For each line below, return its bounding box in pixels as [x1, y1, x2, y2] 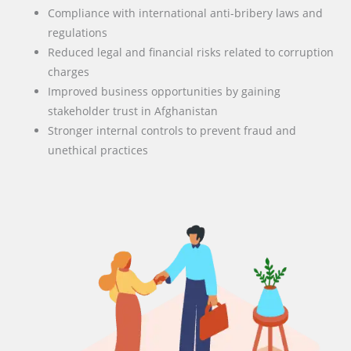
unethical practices [48, 143, 149, 158]
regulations [48, 25, 108, 41]
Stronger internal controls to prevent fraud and [48, 123, 297, 139]
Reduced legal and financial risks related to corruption [48, 45, 335, 60]
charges [48, 64, 90, 80]
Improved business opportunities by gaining [48, 84, 281, 100]
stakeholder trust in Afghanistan [48, 103, 219, 119]
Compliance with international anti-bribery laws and [48, 5, 324, 21]
